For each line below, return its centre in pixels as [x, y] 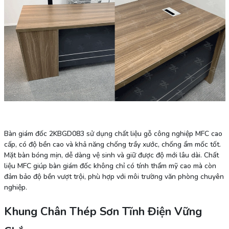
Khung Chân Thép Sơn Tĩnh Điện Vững [103, 212]
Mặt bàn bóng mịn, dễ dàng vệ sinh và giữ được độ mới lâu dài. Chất [111, 155]
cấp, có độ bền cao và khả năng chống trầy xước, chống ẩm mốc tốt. [112, 145]
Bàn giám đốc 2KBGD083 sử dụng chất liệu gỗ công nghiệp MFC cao [113, 134]
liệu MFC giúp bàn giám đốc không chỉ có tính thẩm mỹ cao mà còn [110, 166]
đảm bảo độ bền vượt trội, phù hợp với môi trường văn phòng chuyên [114, 177]
